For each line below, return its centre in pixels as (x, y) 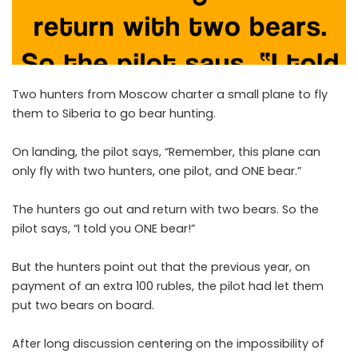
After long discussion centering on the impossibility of (168, 344)
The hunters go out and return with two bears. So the (165, 210)
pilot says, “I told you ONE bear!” (103, 229)
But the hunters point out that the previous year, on (161, 267)
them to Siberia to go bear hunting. (114, 114)
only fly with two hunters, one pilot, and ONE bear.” (157, 171)
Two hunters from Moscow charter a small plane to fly (170, 95)
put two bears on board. (83, 306)
